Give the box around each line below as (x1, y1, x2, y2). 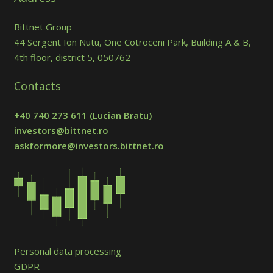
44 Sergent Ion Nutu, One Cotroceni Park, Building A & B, (13, 35, 251, 48)
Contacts (13, 79, 61, 94)
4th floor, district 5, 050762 (13, 51, 130, 63)
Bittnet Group (13, 20, 72, 33)
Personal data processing (13, 245, 121, 258)
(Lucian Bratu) (87, 108, 152, 121)
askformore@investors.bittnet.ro (13, 139, 164, 152)
